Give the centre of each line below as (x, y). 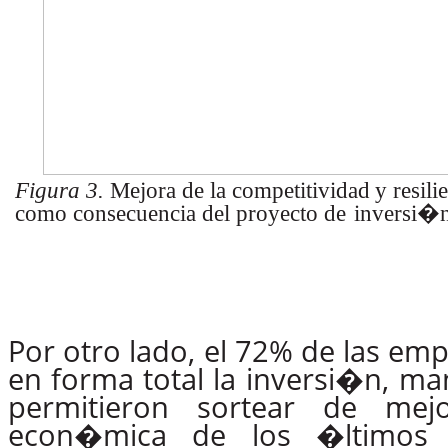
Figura (48, 191)
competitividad (300, 191)
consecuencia (134, 214)
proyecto (276, 214)
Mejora (142, 191)
